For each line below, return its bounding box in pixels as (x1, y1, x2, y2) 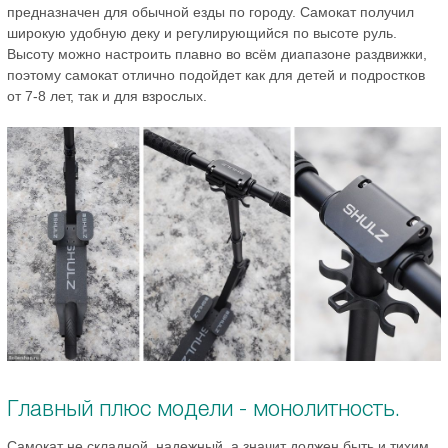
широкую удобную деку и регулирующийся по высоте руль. (7, 24, 397, 41)
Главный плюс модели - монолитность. (7, 394, 400, 421)
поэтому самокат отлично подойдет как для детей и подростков (7, 66, 425, 83)
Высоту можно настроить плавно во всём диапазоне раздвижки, (7, 45, 427, 62)
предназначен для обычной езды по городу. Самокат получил (7, 3, 414, 20)
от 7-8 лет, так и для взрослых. (7, 87, 207, 104)
